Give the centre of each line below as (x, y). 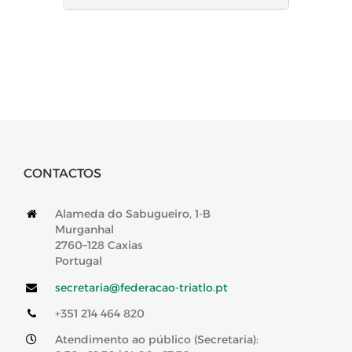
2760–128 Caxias (99, 246)
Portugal (79, 261)
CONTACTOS (62, 174)
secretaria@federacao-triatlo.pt (141, 287)
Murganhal (84, 230)
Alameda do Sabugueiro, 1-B (133, 214)
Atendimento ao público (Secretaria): (157, 340)
